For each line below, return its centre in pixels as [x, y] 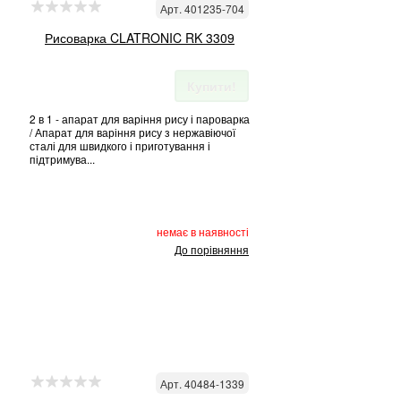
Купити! [212, 86]
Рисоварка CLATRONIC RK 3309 [140, 38]
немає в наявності [203, 231]
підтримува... [62, 159]
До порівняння [212, 249]
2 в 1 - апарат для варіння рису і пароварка [140, 119]
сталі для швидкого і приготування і [120, 145]
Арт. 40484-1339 [202, 384]
